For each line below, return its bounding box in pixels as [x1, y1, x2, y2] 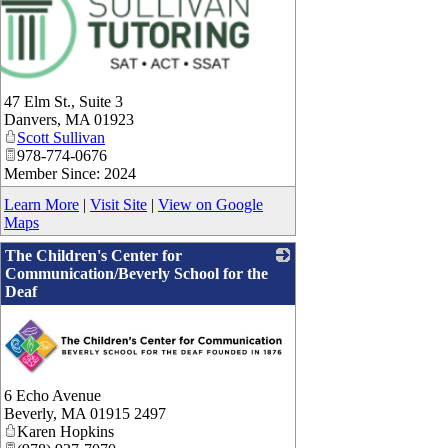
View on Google [158, 195, 263, 213]
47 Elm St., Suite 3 [4, 92, 123, 110]
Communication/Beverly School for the [5, 264, 268, 282]
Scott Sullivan [17, 128, 105, 146]
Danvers [4, 110, 57, 128]
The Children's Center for [5, 246, 182, 264]
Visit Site [90, 195, 147, 213]
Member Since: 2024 [4, 164, 136, 182]
